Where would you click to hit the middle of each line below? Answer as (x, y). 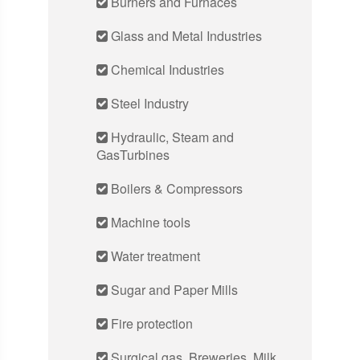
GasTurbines (133, 155)
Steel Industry (148, 104)
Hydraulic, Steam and (171, 137)
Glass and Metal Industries (185, 36)
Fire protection (150, 324)
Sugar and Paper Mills (173, 290)
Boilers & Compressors (175, 189)
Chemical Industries (166, 70)
